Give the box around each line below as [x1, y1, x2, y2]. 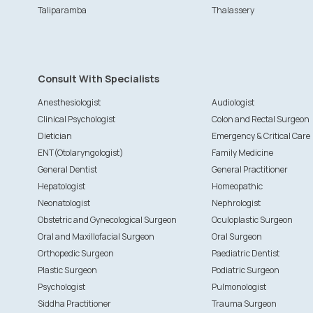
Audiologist [211, 96, 254, 108]
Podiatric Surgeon [211, 264, 279, 276]
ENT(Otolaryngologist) [37, 147, 124, 159]
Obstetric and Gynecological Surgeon [37, 214, 177, 226]
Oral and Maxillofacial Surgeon [37, 231, 154, 242]
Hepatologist [37, 180, 85, 192]
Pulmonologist [211, 281, 266, 293]
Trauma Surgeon [211, 298, 277, 310]
